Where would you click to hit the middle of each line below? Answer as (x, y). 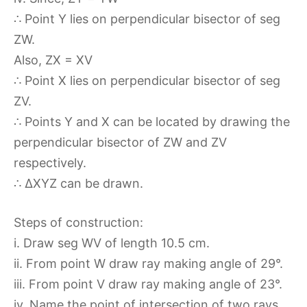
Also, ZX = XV (53, 60)
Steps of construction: (78, 222)
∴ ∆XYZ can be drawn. (78, 183)
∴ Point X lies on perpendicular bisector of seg (147, 81)
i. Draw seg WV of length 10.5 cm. (112, 243)
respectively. (50, 163)
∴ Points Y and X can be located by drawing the (152, 122)
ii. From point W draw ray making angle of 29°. (148, 263)
